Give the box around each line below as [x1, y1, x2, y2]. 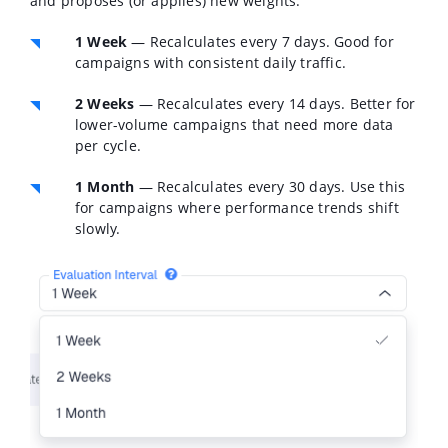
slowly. [75, 219, 121, 239]
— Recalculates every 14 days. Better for [134, 94, 416, 114]
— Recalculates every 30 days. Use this [134, 177, 406, 197]
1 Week [75, 32, 128, 52]
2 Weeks [75, 94, 135, 114]
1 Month [75, 177, 135, 197]
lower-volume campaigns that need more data [75, 115, 394, 135]
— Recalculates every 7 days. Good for [127, 32, 394, 52]
